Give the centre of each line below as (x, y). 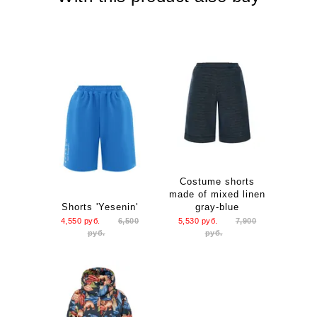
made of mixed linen (217, 194)
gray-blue (217, 207)
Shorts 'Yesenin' (100, 207)
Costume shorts (217, 181)
